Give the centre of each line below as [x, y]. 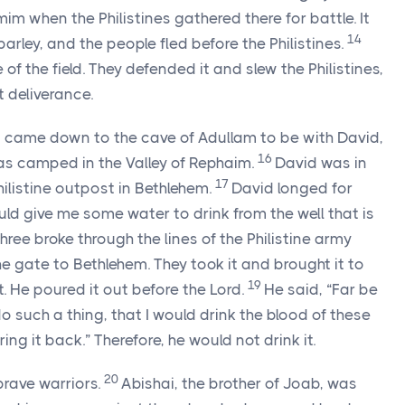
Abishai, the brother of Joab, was [239, 383]
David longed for [292, 188]
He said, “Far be [321, 289]
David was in [321, 163]
